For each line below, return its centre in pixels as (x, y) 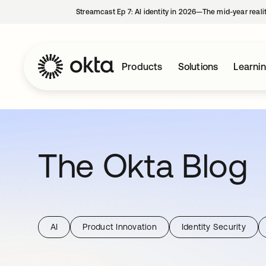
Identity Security (213, 227)
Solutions (198, 66)
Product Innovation (120, 227)
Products (142, 66)
